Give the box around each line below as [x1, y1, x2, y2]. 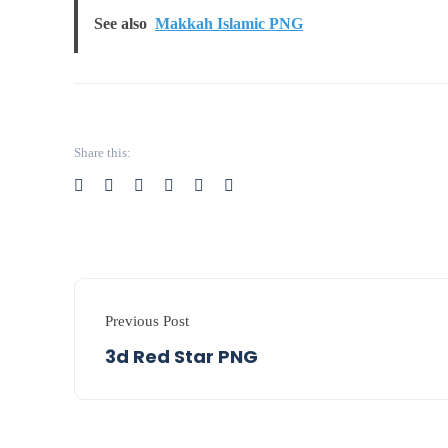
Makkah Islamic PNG [155, 14, 303, 32]
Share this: [74, 145, 131, 161]
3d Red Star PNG [105, 343, 258, 369]
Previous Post [105, 312, 189, 329]
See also [94, 14, 147, 32]
